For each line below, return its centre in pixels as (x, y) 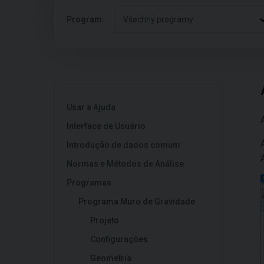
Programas (89, 183)
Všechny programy (158, 19)
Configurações (119, 239)
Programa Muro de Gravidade (137, 202)
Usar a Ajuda (91, 107)
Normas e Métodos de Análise (125, 164)
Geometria (111, 258)
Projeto (105, 220)
